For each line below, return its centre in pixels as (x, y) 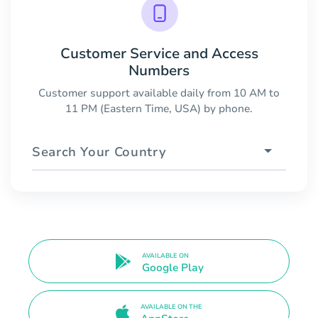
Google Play (172, 268)
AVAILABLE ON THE (171, 306)
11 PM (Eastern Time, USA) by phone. (159, 108)
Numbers (159, 70)
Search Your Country (99, 152)
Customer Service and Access (159, 53)
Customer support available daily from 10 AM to (159, 93)
